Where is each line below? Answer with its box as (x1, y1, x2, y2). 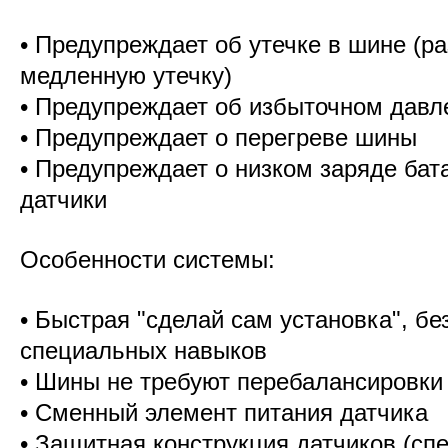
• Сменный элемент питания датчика (20, 399, 428, 426)
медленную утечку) (20, 62, 232, 89)
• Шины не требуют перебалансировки (20, 368, 443, 395)
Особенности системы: (20, 246, 275, 273)
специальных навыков (20, 337, 267, 364)
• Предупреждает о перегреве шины (20, 124, 417, 151)
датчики (20, 186, 107, 213)
